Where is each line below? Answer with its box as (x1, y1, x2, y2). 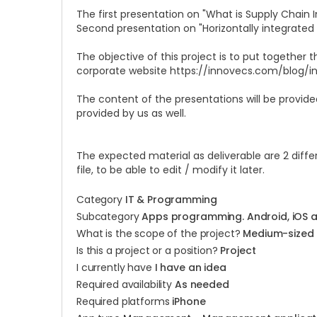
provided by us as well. (76, 106, 186, 120)
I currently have (76, 260, 155, 275)
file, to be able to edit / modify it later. (76, 163, 265, 177)
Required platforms (76, 294, 173, 309)
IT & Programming (125, 192, 217, 207)
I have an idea (154, 260, 226, 275)
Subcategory (76, 209, 142, 224)
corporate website (76, 64, 170, 78)
